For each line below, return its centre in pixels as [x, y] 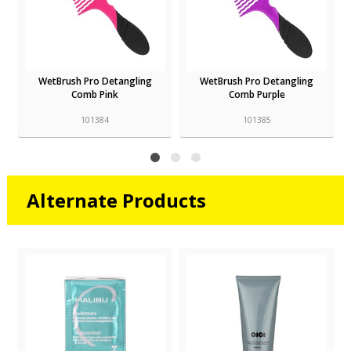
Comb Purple [257, 94]
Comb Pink [95, 94]
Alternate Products [116, 201]
